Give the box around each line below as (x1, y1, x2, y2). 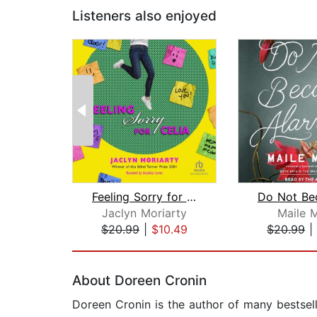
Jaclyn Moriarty (102, 206, 187, 221)
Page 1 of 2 (71, 237, 134, 252)
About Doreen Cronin (72, 272, 207, 289)
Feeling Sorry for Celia (186, 190, 196, 204)
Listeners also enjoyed (72, 8, 217, 25)
